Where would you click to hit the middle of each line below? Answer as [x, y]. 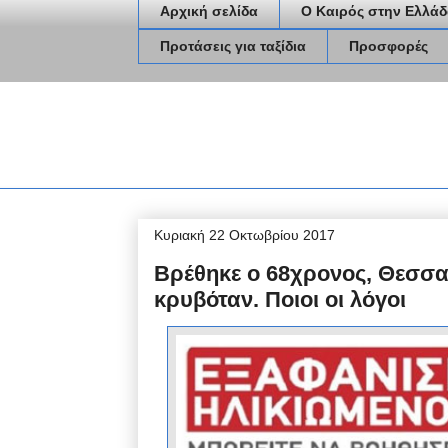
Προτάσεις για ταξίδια [233, 46]
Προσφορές [388, 46]
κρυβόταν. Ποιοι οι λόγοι [280, 299]
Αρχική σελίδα [209, 11]
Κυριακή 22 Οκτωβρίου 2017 [244, 234]
